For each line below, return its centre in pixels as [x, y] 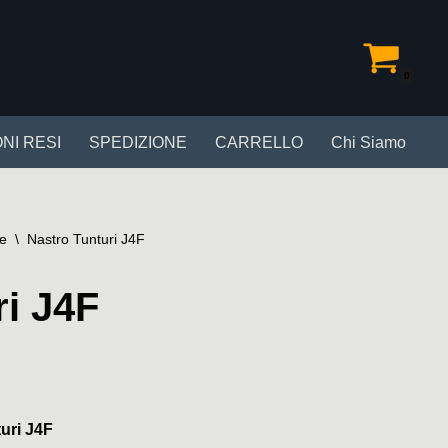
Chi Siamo [368, 142]
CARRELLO [259, 142]
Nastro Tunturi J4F [86, 239]
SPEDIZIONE [138, 142]
